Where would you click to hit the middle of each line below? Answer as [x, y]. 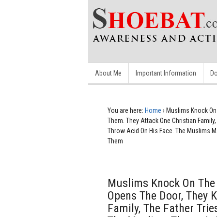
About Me [108, 73]
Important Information [166, 73]
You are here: [125, 110]
